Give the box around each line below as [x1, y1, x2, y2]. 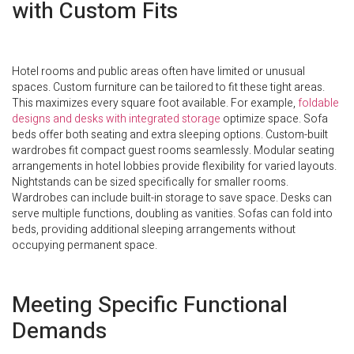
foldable [298, 95, 339, 112]
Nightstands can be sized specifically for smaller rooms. [12, 174, 288, 191]
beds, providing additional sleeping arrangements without [12, 221, 296, 239]
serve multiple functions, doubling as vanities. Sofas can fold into [12, 205, 333, 223]
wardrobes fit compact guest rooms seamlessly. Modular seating [12, 142, 334, 160]
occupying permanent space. [12, 237, 157, 254]
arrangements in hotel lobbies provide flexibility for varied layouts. [12, 158, 337, 175]
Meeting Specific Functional [12, 288, 288, 322]
